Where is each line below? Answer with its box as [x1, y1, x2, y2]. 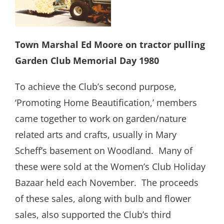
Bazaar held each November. [15, 176, 136, 189]
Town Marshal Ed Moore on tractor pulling [15, 38, 205, 51]
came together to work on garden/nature [15, 112, 186, 125]
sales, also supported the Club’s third [15, 208, 171, 221]
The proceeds [141, 176, 198, 189]
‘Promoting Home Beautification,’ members [15, 96, 197, 109]
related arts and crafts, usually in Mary [15, 128, 176, 141]
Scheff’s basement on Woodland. [15, 144, 153, 157]
